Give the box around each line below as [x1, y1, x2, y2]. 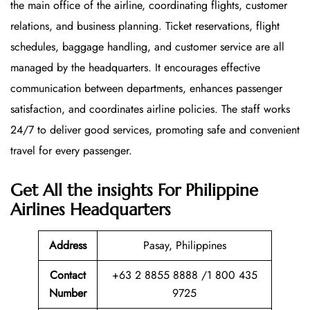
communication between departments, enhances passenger [10, 80, 282, 96]
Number [49, 285, 86, 302]
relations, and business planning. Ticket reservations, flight [10, 17, 280, 34]
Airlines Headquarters [10, 199, 171, 221]
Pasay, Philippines [143, 237, 226, 254]
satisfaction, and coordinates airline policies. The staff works [10, 100, 290, 117]
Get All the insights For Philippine [10, 180, 258, 201]
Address [49, 237, 86, 254]
